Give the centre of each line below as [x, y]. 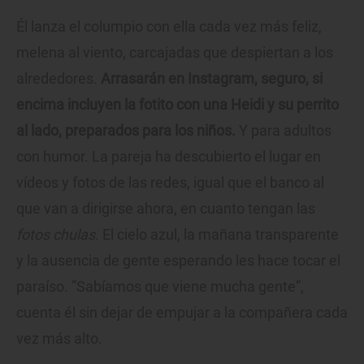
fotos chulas [56, 235]
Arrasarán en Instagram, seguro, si [212, 79]
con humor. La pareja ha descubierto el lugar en [169, 157]
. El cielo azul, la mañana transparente [217, 235]
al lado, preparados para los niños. [126, 131]
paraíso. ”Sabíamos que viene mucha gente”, [160, 287]
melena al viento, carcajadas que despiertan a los [175, 53]
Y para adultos [284, 131]
